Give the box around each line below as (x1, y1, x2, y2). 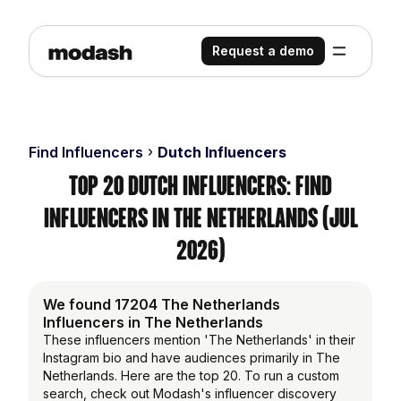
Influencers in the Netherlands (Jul (43, 206, 358, 230)
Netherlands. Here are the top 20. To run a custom (43, 368, 339, 383)
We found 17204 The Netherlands (43, 295, 280, 313)
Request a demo (212, 43, 314, 58)
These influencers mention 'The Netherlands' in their (43, 332, 355, 347)
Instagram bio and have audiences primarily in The (43, 350, 340, 365)
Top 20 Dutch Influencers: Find (69, 174, 332, 198)
